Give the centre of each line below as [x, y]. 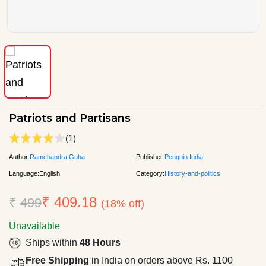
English [50, 173]
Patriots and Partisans [70, 118]
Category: [150, 173]
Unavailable [34, 226]
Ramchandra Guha [57, 156]
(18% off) [123, 203]
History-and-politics [192, 173]
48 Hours [100, 242]
